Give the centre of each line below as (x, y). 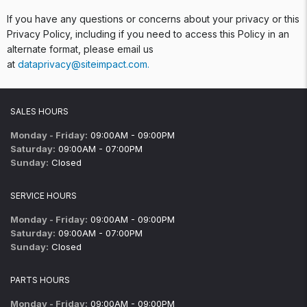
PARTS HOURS (40, 280)
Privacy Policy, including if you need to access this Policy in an (148, 34)
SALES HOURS (39, 111)
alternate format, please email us (80, 49)
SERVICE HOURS (44, 196)
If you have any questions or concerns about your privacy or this (153, 19)
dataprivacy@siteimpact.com (83, 64)
